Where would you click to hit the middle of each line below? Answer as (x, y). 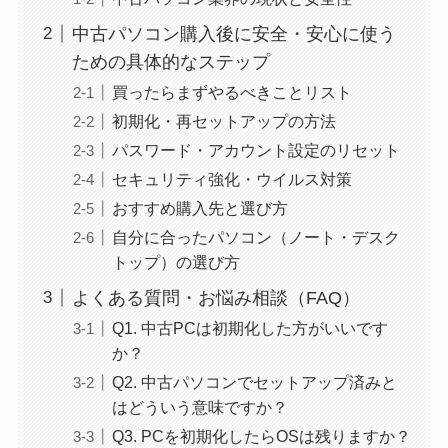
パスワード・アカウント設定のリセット (255, 149)
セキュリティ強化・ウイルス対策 (231, 178)
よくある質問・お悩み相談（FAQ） (215, 297)
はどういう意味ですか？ (199, 407)
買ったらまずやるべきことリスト (231, 91)
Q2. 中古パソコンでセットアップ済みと (254, 382)
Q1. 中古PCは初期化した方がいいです (249, 328)
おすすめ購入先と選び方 (199, 208)
